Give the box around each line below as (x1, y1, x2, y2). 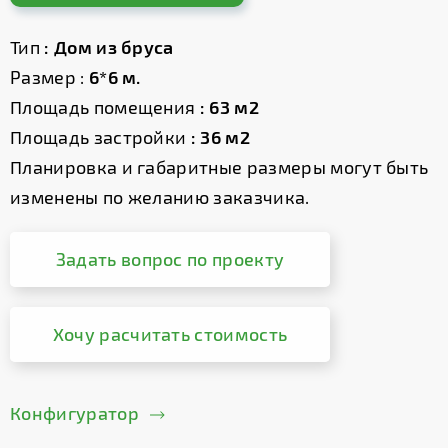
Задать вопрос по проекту (55, 248, 285, 270)
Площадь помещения (10, 96, 200, 118)
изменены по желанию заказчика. (10, 186, 310, 208)
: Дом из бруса (44, 36, 179, 58)
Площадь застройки (10, 126, 187, 148)
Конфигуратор (10, 402, 139, 424)
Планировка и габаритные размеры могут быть (10, 156, 429, 178)
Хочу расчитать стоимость (52, 323, 288, 345)
